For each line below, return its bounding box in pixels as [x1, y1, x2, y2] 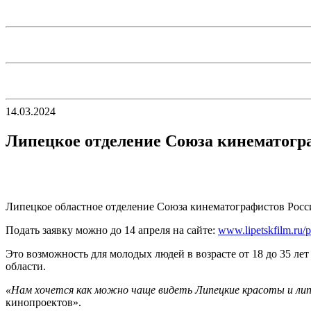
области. [6, 260, 46, 272]
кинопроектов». [6, 296, 81, 308]
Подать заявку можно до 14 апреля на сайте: [6, 224, 218, 236]
